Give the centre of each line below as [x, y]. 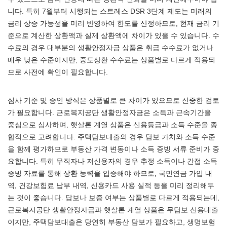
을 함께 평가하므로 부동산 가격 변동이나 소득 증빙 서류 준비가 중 [113, 149]
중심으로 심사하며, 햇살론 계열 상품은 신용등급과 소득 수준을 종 [112, 125]
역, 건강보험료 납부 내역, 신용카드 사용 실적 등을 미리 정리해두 [111, 185]
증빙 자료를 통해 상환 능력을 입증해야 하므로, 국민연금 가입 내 [110, 173]
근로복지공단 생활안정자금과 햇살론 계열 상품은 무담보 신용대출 [113, 210]
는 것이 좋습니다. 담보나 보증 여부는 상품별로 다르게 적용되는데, [113, 198]
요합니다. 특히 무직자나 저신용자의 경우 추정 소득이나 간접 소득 [112, 161]
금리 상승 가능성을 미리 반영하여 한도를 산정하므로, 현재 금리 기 [113, 23]
